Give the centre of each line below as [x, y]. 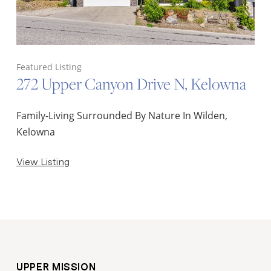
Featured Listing [49, 67]
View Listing [43, 162]
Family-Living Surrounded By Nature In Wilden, [122, 116]
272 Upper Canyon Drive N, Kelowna [132, 83]
